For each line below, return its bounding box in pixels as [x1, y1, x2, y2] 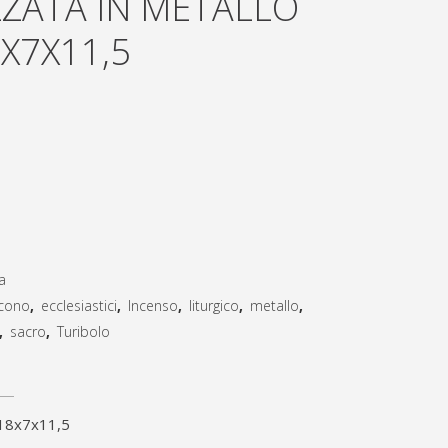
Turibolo [57, 322, 110, 341]
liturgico [189, 296, 239, 315]
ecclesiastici [41, 296, 117, 315]
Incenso [128, 296, 178, 315]
